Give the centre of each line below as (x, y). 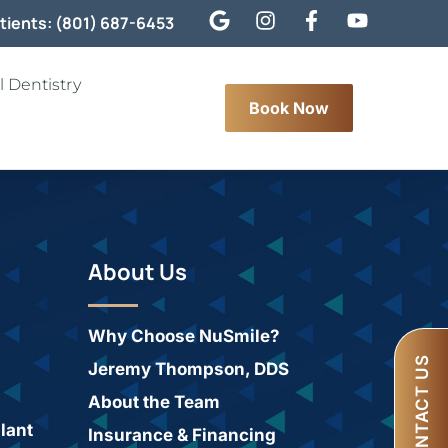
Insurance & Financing (181, 435)
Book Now (289, 108)
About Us (137, 272)
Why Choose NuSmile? (183, 336)
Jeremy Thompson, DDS (188, 369)
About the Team (153, 402)
